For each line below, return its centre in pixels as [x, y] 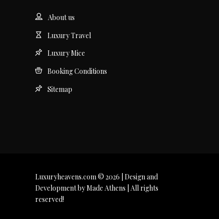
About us [61, 17]
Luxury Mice [66, 53]
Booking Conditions [77, 71]
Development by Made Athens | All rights [97, 188]
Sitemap [60, 89]
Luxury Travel [69, 35]
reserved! [50, 199]
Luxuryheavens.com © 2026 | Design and [97, 177]
